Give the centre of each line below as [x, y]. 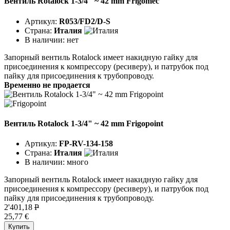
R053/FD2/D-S [85, 21]
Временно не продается [47, 85]
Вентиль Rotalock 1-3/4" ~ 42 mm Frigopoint [84, 123]
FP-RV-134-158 [86, 144]
